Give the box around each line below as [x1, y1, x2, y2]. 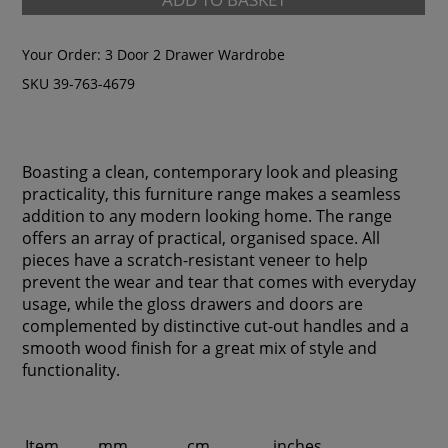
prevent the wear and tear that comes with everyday [22, 271, 417, 293]
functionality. [22, 359, 121, 381]
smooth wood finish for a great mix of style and [22, 337, 378, 359]
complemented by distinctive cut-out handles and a [22, 315, 410, 337]
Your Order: [22, 44, 106, 64]
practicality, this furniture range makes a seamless [22, 183, 402, 205]
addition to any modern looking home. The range [22, 205, 393, 227]
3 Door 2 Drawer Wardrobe [105, 44, 286, 64]
